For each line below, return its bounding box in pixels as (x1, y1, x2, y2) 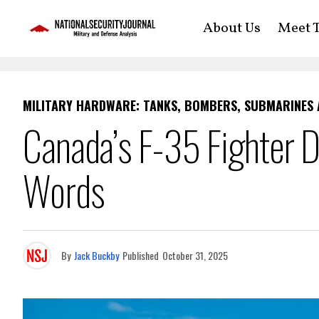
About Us (202, 19, 261, 38)
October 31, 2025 (162, 248, 228, 263)
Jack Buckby (74, 248, 119, 263)
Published (122, 248, 159, 263)
